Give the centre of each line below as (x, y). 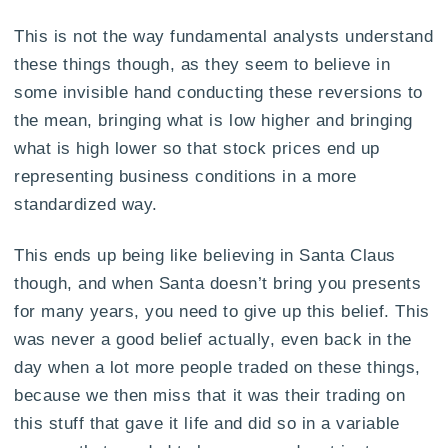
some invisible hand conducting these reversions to (218, 91)
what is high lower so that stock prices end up (197, 147)
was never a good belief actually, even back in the (213, 338)
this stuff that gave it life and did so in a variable (207, 422)
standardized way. (86, 203)
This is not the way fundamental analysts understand (224, 35)
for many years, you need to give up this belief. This (222, 310)
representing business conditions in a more (185, 175)
